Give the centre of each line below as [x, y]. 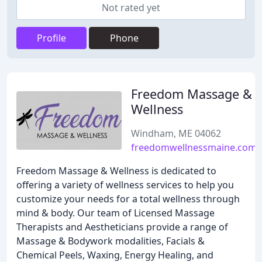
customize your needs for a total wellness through [128, 199]
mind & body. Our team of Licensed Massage [116, 213]
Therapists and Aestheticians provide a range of [122, 227]
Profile [51, 38]
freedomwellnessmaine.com [194, 147]
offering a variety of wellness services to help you [125, 185]
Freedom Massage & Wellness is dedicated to [116, 171]
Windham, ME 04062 [176, 133]
